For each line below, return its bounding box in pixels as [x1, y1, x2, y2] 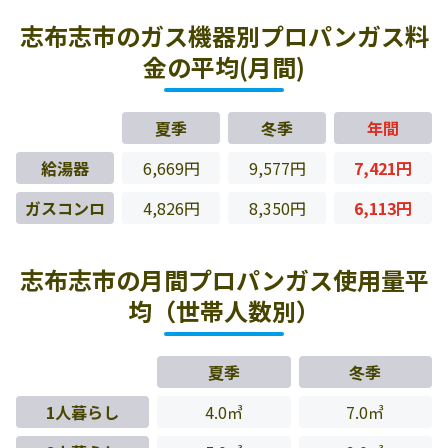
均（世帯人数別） [128, 293, 320, 328]
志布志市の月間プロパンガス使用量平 [19, 262, 429, 297]
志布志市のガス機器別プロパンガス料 [19, 18, 429, 53]
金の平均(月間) [143, 49, 305, 84]
